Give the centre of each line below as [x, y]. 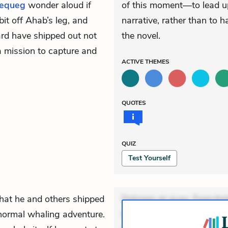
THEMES [157, 62]
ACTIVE [133, 62]
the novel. [141, 36]
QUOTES [134, 103]
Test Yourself [149, 158]
